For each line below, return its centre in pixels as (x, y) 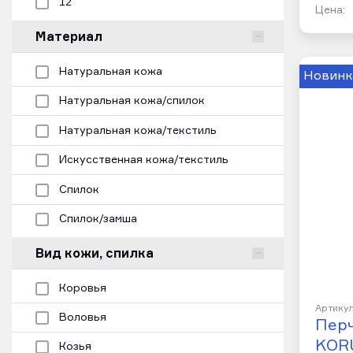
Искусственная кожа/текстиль (144, 160)
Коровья (83, 288)
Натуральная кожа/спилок (132, 101)
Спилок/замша (98, 219)
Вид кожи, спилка (95, 253)
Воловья (83, 317)
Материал (69, 37)
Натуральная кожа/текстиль (138, 130)
